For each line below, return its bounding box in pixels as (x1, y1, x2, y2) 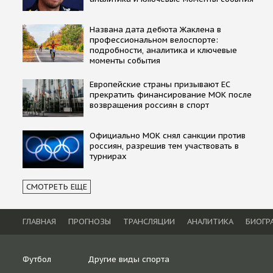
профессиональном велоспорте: (90, 34, 218, 45)
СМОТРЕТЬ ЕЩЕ (26, 181, 87, 192)
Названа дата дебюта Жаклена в (90, 24, 221, 35)
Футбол (23, 253, 51, 264)
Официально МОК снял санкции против (90, 130, 246, 141)
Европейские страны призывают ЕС (90, 79, 230, 90)
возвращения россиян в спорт (90, 99, 209, 110)
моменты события (90, 55, 160, 66)
